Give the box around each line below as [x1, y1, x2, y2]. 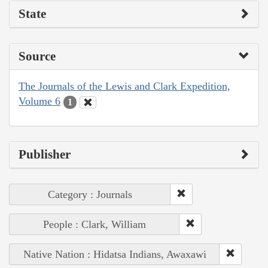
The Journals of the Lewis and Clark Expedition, [19, 80, 230, 93]
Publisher [19, 147, 71, 162]
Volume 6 [19, 95, 60, 108]
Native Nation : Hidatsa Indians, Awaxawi [23, 248, 206, 260]
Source [19, 49, 56, 64]
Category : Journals [48, 188, 132, 200]
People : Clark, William [43, 218, 146, 230]
